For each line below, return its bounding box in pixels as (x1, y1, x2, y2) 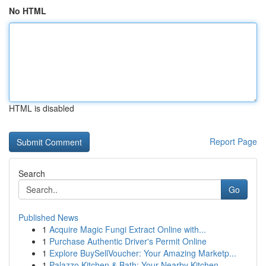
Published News (18, 211, 78, 223)
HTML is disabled (9, 102, 74, 114)
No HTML (9, 5, 46, 17)
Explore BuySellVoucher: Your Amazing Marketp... (49, 247, 236, 259)
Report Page (210, 135, 257, 147)
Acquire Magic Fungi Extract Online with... (49, 223, 206, 235)
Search (18, 167, 45, 179)
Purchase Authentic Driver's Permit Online (49, 235, 207, 247)
